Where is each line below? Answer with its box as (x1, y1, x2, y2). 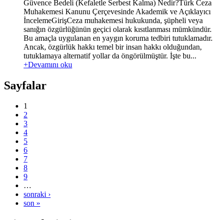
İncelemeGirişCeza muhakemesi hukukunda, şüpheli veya (24, 16, 203, 25)
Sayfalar (4, 79, 47, 92)
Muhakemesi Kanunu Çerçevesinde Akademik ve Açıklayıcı (24, 7, 211, 16)
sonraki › (24, 190, 51, 199)
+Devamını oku (24, 60, 72, 69)
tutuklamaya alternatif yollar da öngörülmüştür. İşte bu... (24, 51, 196, 60)
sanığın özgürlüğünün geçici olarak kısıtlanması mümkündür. (24, 25, 212, 33)
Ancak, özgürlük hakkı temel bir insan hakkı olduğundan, (24, 42, 202, 51)
